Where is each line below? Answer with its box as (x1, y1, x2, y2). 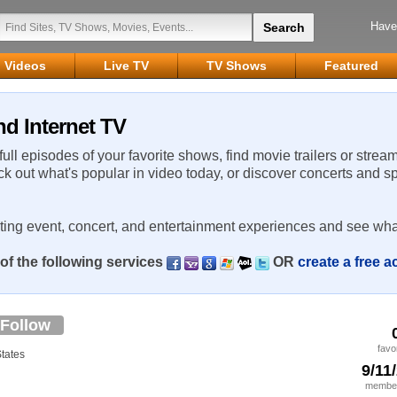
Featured (324, 58, 378, 73)
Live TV (104, 58, 149, 73)
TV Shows (206, 58, 267, 73)
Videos (4, 58, 46, 73)
